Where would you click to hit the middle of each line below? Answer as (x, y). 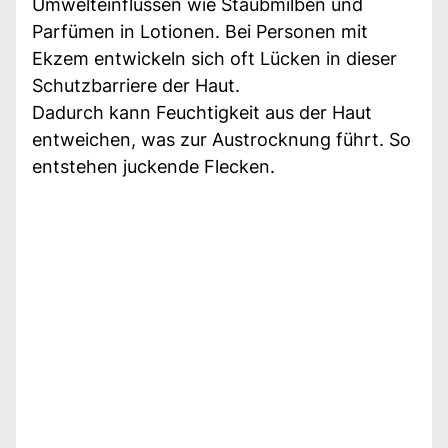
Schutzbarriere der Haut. (136, 85)
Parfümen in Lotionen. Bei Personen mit (200, 31)
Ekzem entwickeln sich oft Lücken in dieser (214, 58)
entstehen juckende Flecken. (153, 166)
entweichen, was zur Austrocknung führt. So (221, 139)
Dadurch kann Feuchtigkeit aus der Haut (202, 112)
